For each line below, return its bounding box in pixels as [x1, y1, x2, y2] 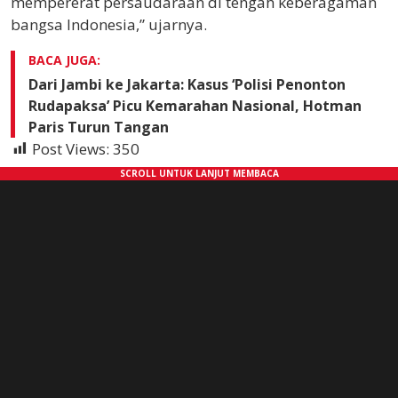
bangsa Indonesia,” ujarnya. [11, 14, 207, 35]
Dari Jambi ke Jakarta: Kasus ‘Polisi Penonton [28, 75, 346, 94]
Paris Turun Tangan [28, 117, 169, 137]
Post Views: [32, 139, 109, 159]
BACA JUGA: [28, 52, 100, 68]
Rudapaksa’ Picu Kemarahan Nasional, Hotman [28, 96, 362, 115]
